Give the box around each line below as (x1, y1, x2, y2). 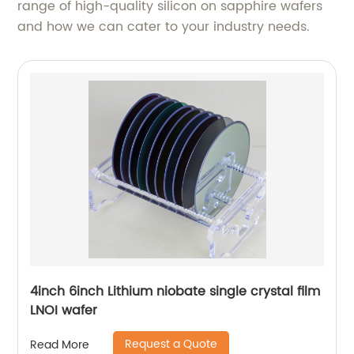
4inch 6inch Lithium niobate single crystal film (30, 281, 321, 303)
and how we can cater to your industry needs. (17, 17, 311, 38)
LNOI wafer (30, 300, 98, 322)
